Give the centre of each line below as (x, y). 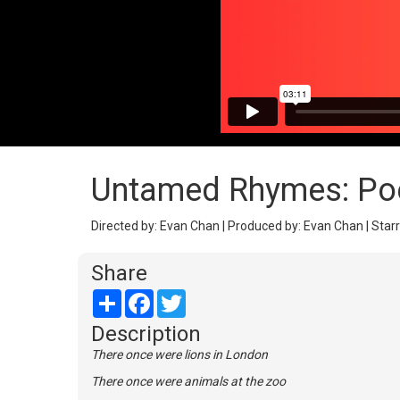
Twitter (206, 296)
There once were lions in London (179, 354)
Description (146, 333)
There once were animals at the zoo (188, 381)
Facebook (181, 296)
